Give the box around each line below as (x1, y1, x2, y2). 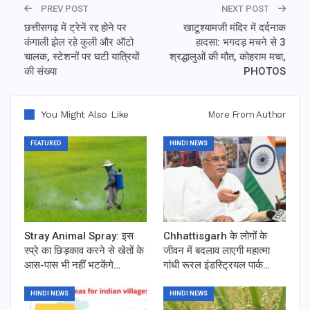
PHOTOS (244, 65, 286, 78)
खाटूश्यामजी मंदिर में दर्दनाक (183, 21, 286, 35)
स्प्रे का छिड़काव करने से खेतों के (24, 244, 144, 257)
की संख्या (24, 65, 57, 78)
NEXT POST (221, 3, 271, 15)
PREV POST (39, 3, 89, 15)
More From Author (208, 109, 286, 120)
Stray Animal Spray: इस (24, 230, 134, 243)
